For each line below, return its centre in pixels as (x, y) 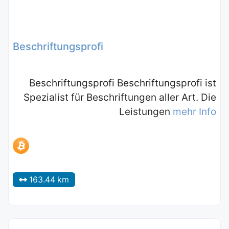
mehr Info (194, 111)
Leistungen (146, 111)
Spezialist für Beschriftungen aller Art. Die (120, 97)
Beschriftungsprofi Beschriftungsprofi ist (123, 83)
